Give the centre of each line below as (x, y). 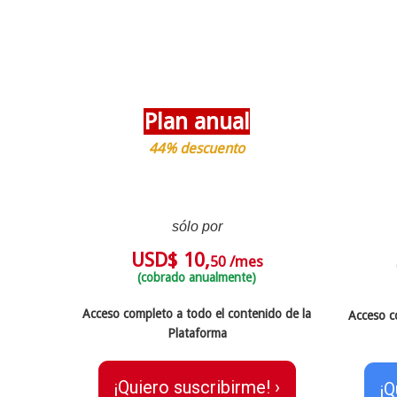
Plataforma (197, 333)
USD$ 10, (170, 260)
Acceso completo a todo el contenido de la (197, 313)
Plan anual (197, 121)
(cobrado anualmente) (197, 277)
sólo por (197, 226)
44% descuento (197, 148)
